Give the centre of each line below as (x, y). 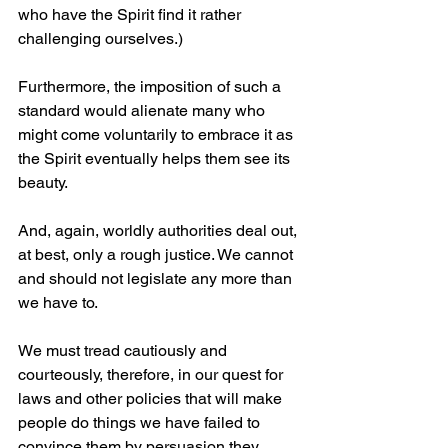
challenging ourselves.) (100, 39)
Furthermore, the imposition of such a (151, 87)
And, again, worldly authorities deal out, (159, 231)
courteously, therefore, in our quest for (152, 375)
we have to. (58, 303)
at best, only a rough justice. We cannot (157, 255)
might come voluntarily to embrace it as (157, 135)
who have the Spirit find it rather (131, 15)
